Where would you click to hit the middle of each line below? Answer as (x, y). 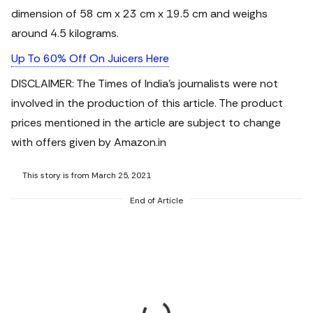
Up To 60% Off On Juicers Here (90, 58)
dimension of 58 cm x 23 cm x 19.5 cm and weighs (139, 14)
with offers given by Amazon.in (89, 142)
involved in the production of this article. (115, 103)
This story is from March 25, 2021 (87, 175)
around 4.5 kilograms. (65, 33)
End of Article (156, 201)
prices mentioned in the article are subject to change (146, 123)
